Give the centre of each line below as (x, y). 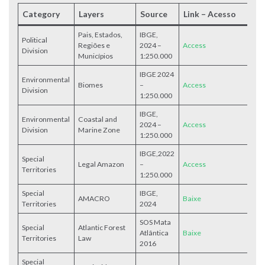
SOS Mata (156, 222)
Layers (91, 14)
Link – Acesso (210, 14)
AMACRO (94, 198)
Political (35, 40)
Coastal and (98, 119)
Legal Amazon (101, 164)
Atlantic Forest (102, 227)
